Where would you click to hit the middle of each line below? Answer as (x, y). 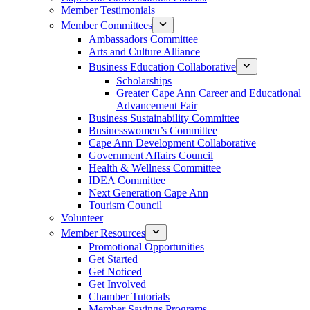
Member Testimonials (108, 10)
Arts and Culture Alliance (144, 52)
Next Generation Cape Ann (148, 193)
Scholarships (144, 81)
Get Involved (117, 284)
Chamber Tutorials (129, 297)
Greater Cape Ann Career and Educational (209, 93)
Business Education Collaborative (162, 67)
